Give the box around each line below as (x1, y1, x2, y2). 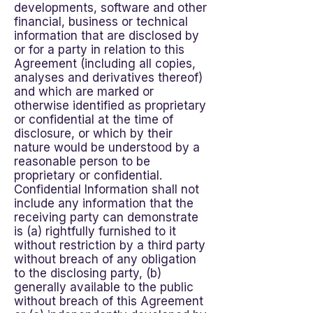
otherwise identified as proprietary (14, 99, 206, 112)
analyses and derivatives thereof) (14, 71, 203, 85)
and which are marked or (14, 85, 154, 99)
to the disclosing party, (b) (14, 266, 161, 280)
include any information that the (14, 196, 194, 210)
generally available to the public (14, 280, 194, 294)
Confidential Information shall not (14, 182, 199, 196)
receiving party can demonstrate (14, 210, 198, 224)
